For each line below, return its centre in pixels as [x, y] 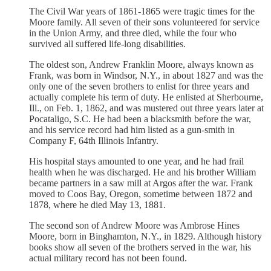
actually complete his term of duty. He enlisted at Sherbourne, [146, 97]
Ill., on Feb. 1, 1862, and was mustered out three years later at [146, 108]
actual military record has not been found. [108, 258]
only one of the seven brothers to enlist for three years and [139, 87]
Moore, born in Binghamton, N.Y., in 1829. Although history [145, 237]
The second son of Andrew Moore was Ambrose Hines [134, 226]
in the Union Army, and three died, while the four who [133, 33]
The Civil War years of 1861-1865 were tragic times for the [142, 11]
